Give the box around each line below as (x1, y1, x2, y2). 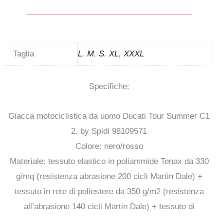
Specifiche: (89, 82, 129, 91)
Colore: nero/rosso (75, 142, 143, 151)
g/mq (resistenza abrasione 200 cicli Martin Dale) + (16, 172, 202, 182)
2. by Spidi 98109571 (71, 127, 147, 136)
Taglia (13, 49, 34, 58)
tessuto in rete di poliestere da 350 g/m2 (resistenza (14, 187, 204, 197)
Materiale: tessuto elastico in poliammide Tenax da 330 (9, 157, 209, 166)
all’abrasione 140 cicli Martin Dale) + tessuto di (23, 202, 195, 212)
